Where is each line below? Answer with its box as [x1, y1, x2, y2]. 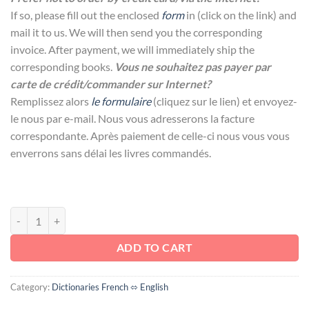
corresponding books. [10, 59, 114, 73]
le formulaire [89, 94, 153, 108]
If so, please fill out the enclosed [10, 8, 159, 21]
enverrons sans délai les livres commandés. [10, 146, 211, 159]
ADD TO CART [116, 241, 193, 255]
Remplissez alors [10, 94, 89, 108]
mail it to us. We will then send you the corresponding [10, 25, 262, 39]
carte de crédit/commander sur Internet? [10, 77, 211, 90]
